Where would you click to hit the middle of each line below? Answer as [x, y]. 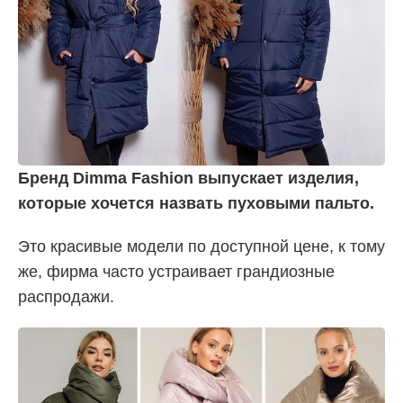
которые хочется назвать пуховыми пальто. [196, 203]
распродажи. [66, 296]
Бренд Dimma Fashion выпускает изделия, [188, 178]
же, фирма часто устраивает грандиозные [176, 271]
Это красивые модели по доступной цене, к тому [201, 246]
